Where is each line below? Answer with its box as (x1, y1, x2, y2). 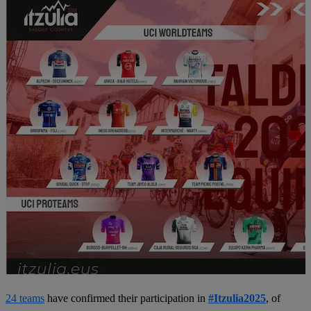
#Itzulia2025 (208, 292, 266, 304)
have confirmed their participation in (44, 292, 208, 304)
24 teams (6, 292, 44, 304)
